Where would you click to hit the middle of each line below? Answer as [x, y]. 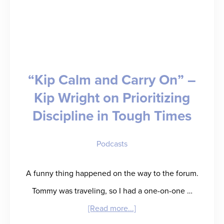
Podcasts [112, 144]
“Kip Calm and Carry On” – [112, 80]
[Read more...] [112, 208]
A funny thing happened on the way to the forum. [112, 173]
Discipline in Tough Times [112, 116]
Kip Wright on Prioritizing [112, 98]
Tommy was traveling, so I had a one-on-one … [112, 191]
